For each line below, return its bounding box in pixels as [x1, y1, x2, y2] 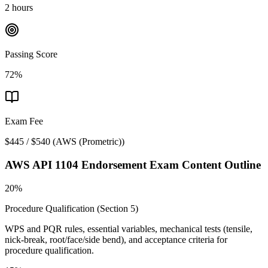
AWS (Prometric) [56, 136, 121, 147]
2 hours [5, 2, 33, 13]
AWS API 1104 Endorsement [5, 158, 147, 171]
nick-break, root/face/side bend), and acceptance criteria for [5, 234, 227, 245]
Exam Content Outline [147, 158, 261, 171]
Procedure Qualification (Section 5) [5, 203, 138, 214]
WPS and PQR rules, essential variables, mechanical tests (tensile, [5, 223, 252, 234]
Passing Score [5, 49, 57, 60]
